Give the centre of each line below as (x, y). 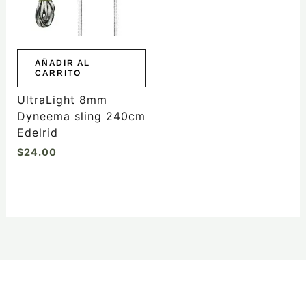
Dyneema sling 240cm (81, 116)
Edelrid (37, 133)
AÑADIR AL (62, 63)
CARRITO (58, 73)
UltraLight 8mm (62, 100)
